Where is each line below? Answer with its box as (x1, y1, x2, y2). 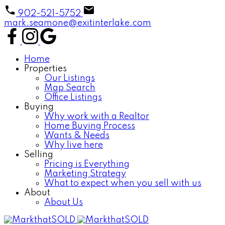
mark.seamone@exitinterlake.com (4, 19, 151, 28)
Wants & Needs (44, 131, 109, 140)
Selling (24, 150, 53, 159)
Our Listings (44, 74, 95, 83)
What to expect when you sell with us (44, 179, 201, 188)
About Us (44, 198, 83, 207)
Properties (24, 64, 67, 73)
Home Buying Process (44, 122, 135, 131)
